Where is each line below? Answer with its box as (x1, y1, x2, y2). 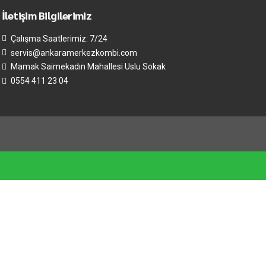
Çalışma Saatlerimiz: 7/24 (10, 33, 107, 43)
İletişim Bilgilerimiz (1, 8, 92, 23)
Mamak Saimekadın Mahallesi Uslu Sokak (10, 62, 166, 72)
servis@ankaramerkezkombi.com (10, 47, 137, 58)
